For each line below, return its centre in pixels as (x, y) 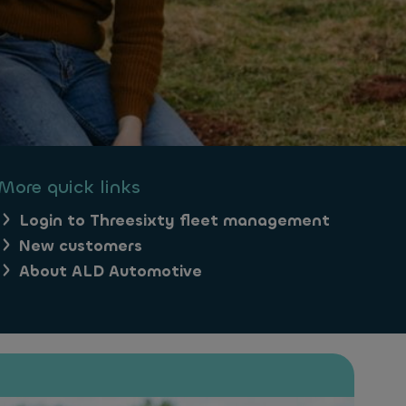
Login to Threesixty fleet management (174, 221)
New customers (81, 246)
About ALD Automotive (111, 271)
